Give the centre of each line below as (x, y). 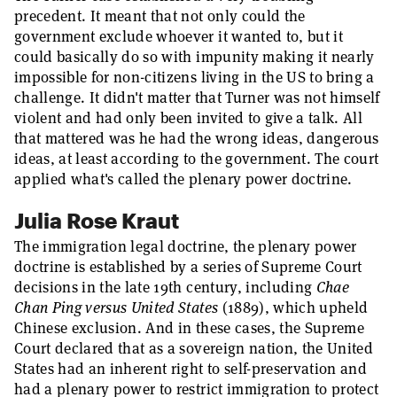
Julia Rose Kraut (97, 220)
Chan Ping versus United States (117, 307)
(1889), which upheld (293, 307)
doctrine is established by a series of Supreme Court (188, 267)
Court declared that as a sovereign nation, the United (194, 348)
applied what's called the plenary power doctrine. (183, 179)
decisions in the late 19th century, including (165, 287)
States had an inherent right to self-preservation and (191, 369)
